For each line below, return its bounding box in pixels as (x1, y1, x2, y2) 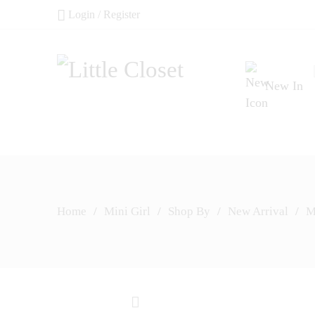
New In (264, 79, 303, 94)
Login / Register (68, 8, 141, 20)
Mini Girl (104, 204, 150, 218)
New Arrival (228, 204, 288, 218)
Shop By (168, 204, 210, 218)
